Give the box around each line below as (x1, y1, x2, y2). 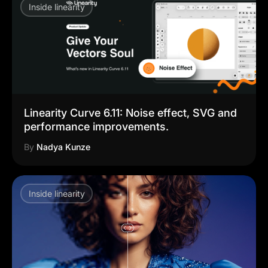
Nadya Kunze (36, 142, 90, 153)
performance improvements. (24, 120, 169, 133)
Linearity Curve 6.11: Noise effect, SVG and (24, 106, 237, 120)
